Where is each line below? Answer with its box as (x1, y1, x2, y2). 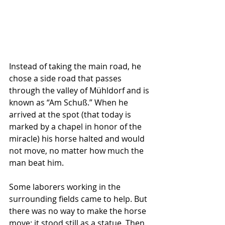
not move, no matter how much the (9, 145, 146, 157)
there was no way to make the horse (9, 205, 148, 217)
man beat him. (9, 157, 66, 169)
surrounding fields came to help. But (9, 193, 149, 205)
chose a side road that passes (9, 73, 124, 84)
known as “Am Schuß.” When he (9, 97, 130, 108)
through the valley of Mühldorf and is (9, 85, 151, 96)
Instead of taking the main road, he (9, 61, 143, 72)
